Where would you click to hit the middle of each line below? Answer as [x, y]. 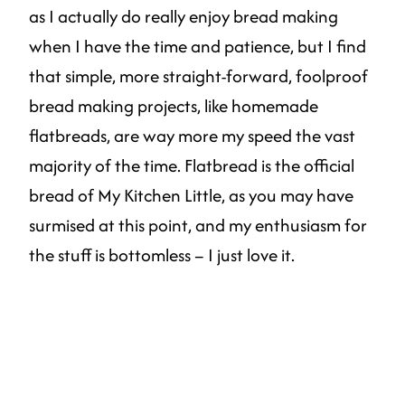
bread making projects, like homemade [174, 106]
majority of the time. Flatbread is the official [192, 166]
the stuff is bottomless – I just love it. [162, 255]
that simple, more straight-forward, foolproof [198, 76]
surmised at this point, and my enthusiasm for [198, 226]
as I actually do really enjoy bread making [184, 17]
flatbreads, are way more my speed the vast [192, 136]
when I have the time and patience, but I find [198, 47]
